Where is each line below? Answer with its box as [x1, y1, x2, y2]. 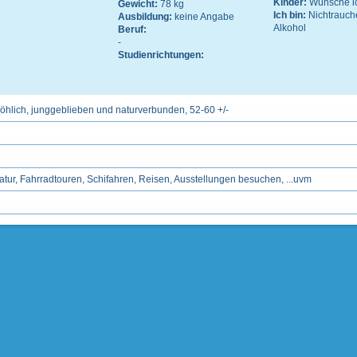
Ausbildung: [118, 11, 175, 22]
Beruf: [118, 24, 147, 35]
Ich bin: [273, 10, 308, 21]
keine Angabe [175, 11, 234, 22]
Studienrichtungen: [118, 49, 204, 61]
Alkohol [273, 22, 306, 33]
